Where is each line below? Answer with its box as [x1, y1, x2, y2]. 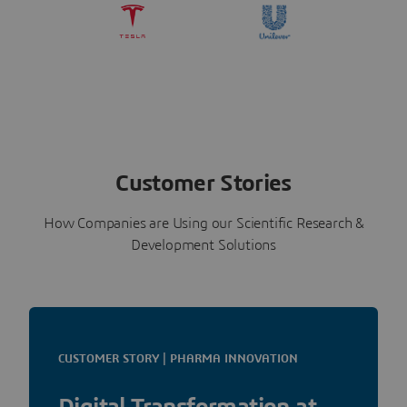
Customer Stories [115, 171, 292, 195]
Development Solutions [130, 237, 277, 253]
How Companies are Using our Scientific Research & [43, 215, 364, 231]
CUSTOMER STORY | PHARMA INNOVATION [58, 352, 298, 365]
